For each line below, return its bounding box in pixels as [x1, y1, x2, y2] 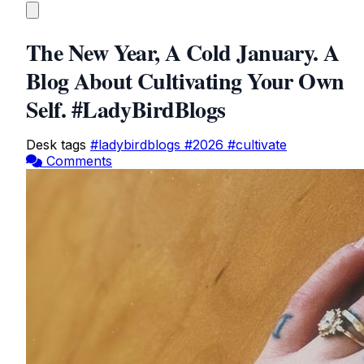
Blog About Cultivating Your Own [26, 64, 344, 97]
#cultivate [227, 136, 287, 153]
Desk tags [26, 136, 86, 153]
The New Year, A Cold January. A [26, 36, 340, 69]
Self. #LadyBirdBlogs [26, 93, 226, 126]
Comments [46, 153, 112, 169]
